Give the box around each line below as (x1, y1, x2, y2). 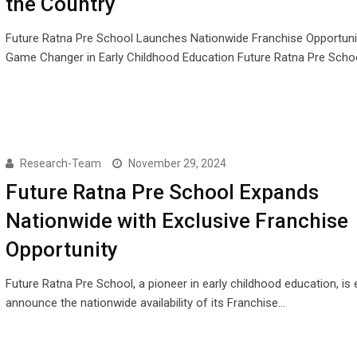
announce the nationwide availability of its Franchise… (5, 295, 285, 310)
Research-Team (19, 156, 101, 170)
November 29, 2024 (127, 156, 226, 170)
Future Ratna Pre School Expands (5, 179, 319, 204)
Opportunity (5, 237, 118, 261)
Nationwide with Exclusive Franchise (5, 208, 348, 233)
